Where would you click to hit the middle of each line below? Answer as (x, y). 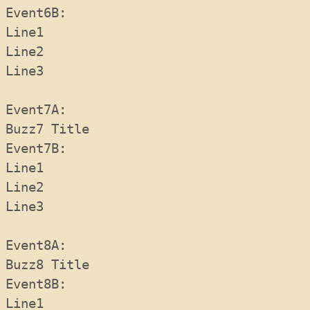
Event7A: (44, 110)
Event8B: (47, 284)
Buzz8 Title (47, 265)
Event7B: (40, 148)
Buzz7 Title (47, 129)
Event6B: (47, 13)
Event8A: (44, 245)
